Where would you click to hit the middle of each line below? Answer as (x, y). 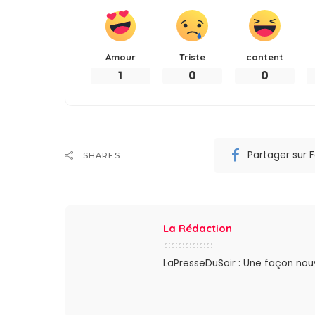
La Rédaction (198, 228)
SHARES (102, 155)
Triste (193, 57)
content (264, 57)
